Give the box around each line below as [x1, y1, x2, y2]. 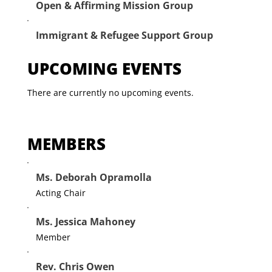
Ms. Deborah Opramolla [35, 170, 152, 184]
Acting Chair [35, 186, 86, 199]
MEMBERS [27, 133, 106, 155]
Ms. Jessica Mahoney [35, 215, 135, 229]
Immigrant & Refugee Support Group [35, 29, 213, 42]
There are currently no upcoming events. [27, 86, 196, 98]
